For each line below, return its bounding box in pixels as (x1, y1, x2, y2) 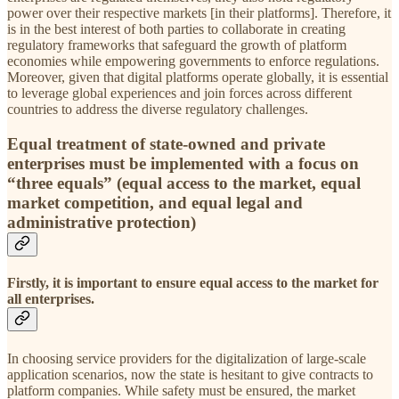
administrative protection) (7, 213, 196, 232)
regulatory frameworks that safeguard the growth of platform (7, 37, 346, 53)
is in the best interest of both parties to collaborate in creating (7, 21, 346, 37)
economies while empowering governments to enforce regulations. (7, 53, 379, 69)
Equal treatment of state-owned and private (7, 134, 325, 154)
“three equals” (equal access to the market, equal (7, 174, 361, 193)
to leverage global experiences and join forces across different (7, 85, 352, 102)
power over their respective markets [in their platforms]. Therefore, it (7, 5, 391, 21)
